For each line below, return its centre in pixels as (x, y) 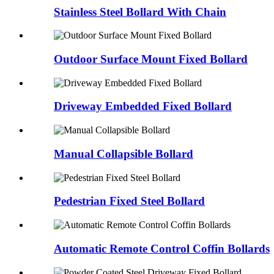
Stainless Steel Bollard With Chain (140, 12)
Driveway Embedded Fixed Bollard (143, 106)
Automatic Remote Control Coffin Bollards (162, 248)
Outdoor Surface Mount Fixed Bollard (151, 59)
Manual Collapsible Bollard (124, 154)
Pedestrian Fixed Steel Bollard (129, 201)
